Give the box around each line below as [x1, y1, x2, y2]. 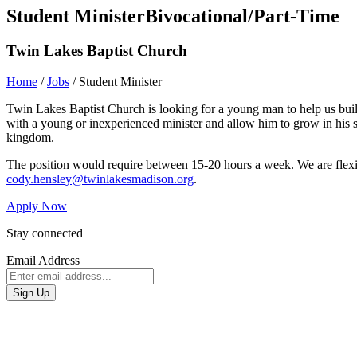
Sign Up [13, 287, 49, 300]
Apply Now [6, 199, 67, 214]
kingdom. [6, 131, 54, 145]
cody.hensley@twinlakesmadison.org [6, 172, 194, 186]
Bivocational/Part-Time [145, 5, 339, 26]
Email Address [6, 253, 80, 268]
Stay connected [6, 226, 83, 241]
